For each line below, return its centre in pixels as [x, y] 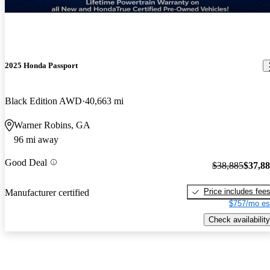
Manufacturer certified [47, 192]
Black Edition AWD [43, 101]
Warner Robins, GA [52, 125]
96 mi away [36, 140]
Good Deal [26, 162]
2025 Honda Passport [41, 66]
